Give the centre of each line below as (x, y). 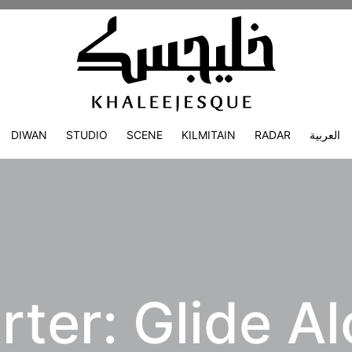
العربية (325, 135)
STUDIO (87, 135)
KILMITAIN (209, 135)
